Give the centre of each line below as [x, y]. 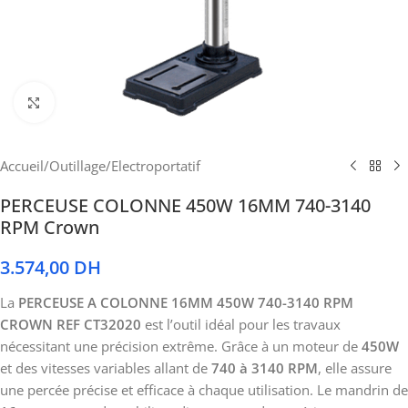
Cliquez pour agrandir [122, 102]
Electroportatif [156, 166]
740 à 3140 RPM [265, 368]
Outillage [77, 166]
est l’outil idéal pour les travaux [241, 324]
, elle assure [355, 368]
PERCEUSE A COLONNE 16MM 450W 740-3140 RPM [186, 302]
